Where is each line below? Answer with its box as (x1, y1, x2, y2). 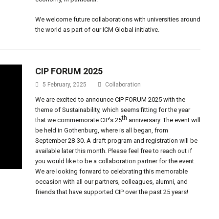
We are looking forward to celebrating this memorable (35, 168, 188, 175)
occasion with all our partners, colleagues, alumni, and (35, 178, 188, 185)
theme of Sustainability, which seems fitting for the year (35, 106, 191, 113)
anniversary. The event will (127, 116, 201, 124)
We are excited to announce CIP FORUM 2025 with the (35, 96, 186, 103)
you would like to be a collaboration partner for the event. (35, 157, 196, 165)
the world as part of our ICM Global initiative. (35, 26, 160, 33)
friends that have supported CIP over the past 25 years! (35, 188, 189, 196)
